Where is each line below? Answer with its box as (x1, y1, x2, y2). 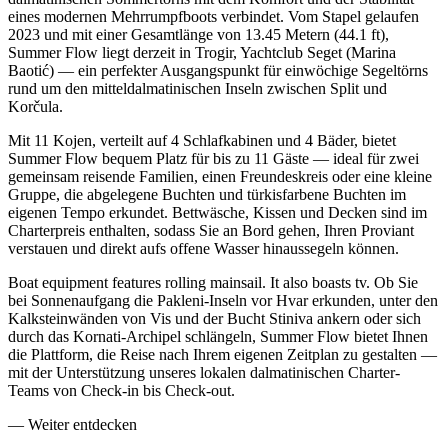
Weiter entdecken (28, 416, 137, 434)
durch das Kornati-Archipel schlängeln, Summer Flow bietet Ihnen (8, 328, 428, 346)
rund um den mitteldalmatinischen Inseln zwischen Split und (8, 80, 387, 98)
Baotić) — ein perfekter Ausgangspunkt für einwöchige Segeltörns (8, 62, 428, 80)
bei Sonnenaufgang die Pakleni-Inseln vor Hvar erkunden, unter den (8, 292, 438, 310)
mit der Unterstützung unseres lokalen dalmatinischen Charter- (8, 364, 400, 382)
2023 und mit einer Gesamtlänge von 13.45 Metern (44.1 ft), (8, 26, 389, 44)
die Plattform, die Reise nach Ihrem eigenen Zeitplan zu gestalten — (8, 346, 437, 364)
